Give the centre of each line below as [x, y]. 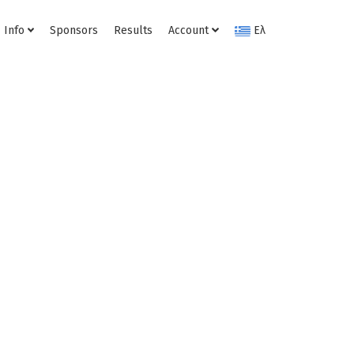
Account [190, 30]
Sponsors [74, 30]
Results [134, 30]
